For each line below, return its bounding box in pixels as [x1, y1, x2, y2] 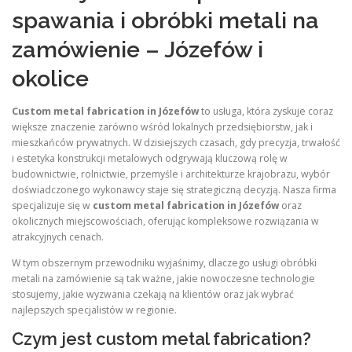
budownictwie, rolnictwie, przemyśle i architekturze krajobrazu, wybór [12, 167, 330, 181]
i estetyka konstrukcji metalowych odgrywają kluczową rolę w [12, 152, 288, 166]
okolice [12, 65, 89, 92]
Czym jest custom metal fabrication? [12, 328, 311, 350]
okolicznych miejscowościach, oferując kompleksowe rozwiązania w [12, 214, 319, 229]
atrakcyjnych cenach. [12, 230, 104, 244]
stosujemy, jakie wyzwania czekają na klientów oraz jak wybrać [12, 288, 294, 302]
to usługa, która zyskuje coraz [199, 104, 333, 119]
